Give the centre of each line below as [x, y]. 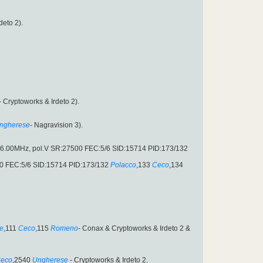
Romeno [64, 229]
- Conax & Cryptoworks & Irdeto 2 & [134, 229]
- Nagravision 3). [56, 125]
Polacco [123, 165]
